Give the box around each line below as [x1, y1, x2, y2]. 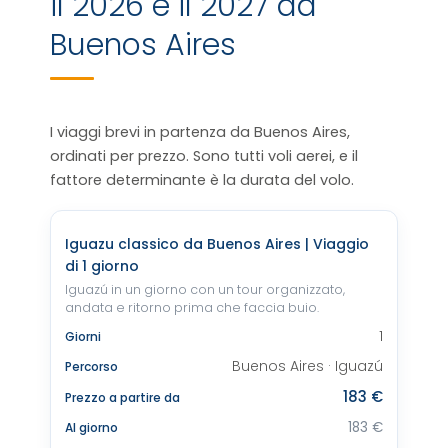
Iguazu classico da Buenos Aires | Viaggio [65, 234, 369, 254]
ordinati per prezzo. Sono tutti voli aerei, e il [50, 146, 358, 166]
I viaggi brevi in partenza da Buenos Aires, [50, 122, 350, 142]
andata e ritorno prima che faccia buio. [65, 299, 319, 316]
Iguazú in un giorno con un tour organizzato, [65, 281, 345, 298]
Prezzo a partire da [65, 389, 180, 406]
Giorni [65, 328, 101, 345]
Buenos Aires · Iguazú [232, 356, 383, 376]
